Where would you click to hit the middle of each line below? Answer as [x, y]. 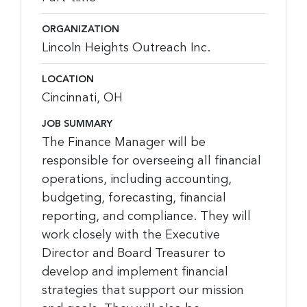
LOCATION [68, 79]
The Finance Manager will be [124, 142]
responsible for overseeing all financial [151, 161]
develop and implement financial [135, 272]
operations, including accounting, [137, 179]
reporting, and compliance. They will [146, 216]
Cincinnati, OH [82, 98]
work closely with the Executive [131, 235]
